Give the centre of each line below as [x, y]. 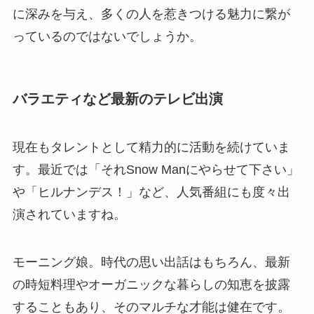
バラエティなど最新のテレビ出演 [117, 98]
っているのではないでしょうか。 [107, 37]
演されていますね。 [69, 214]
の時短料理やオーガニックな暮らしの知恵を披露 [151, 284]
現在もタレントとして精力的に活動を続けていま [151, 147]
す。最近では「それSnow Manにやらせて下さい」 [156, 169]
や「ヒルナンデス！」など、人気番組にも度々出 [151, 192]
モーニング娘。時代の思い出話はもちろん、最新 [151, 262]
